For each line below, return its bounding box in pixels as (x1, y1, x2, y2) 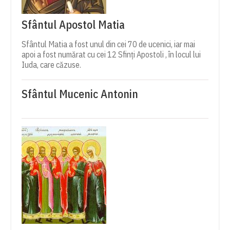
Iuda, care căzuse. (22, 60, 82, 70)
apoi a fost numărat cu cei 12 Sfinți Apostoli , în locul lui (22, 49, 201, 60)
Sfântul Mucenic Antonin (22, 86, 139, 102)
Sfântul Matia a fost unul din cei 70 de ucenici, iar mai (22, 39, 196, 50)
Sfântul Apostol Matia (22, 17, 125, 32)
